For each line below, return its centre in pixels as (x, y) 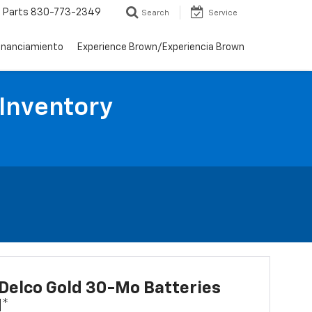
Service (223, 13)
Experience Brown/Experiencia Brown (161, 48)
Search (155, 13)
